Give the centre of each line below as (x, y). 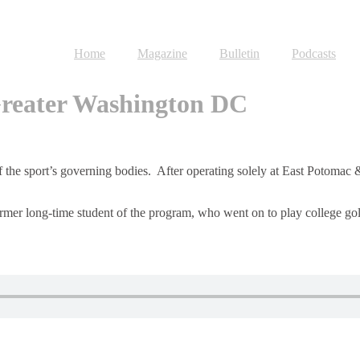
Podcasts (314, 53)
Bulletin (239, 53)
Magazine (162, 53)
